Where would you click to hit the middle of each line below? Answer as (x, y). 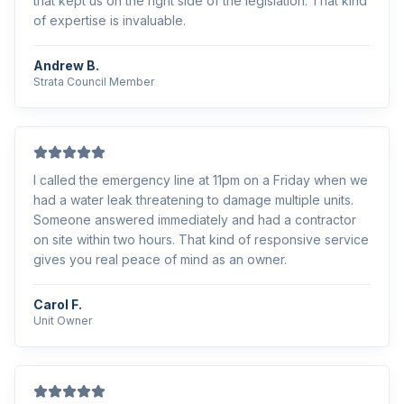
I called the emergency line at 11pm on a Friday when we (201, 180)
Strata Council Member (94, 82)
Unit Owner (63, 321)
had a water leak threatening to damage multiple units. (193, 200)
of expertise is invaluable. (110, 20)
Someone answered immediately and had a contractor (195, 220)
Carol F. (58, 304)
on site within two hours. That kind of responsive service (201, 239)
